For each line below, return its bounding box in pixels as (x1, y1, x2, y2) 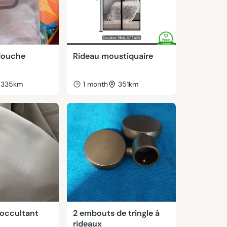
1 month (83, 80, 108, 89)
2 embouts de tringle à (72, 208, 160, 218)
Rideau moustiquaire (72, 51, 153, 61)
